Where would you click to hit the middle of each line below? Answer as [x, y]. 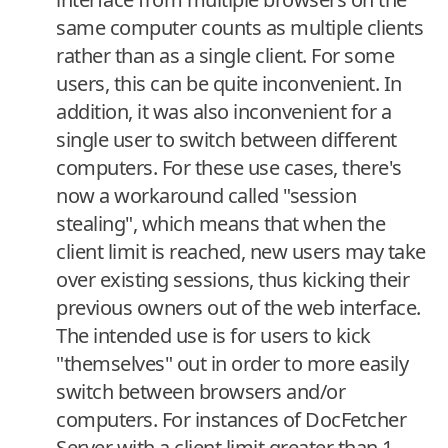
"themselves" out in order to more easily [232, 363]
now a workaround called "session [206, 195]
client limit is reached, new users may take [241, 251]
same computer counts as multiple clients [239, 27]
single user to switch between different [226, 139]
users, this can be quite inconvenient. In [229, 83]
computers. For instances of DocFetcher [231, 419]
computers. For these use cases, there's [229, 167]
